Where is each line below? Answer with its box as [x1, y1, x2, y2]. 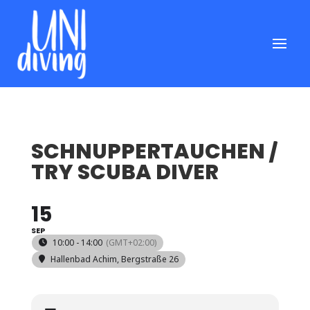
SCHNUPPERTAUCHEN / [30, 136, 278, 166]
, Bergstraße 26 [116, 253, 179, 265]
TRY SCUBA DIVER [30, 157, 219, 187]
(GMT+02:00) [105, 236, 156, 248]
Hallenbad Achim [50, 253, 117, 265]
